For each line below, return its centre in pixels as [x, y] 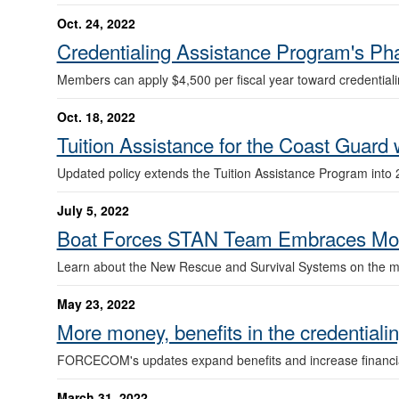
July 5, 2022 [93, 210]
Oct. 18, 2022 [96, 116]
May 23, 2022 [96, 303]
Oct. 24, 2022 [96, 23]
